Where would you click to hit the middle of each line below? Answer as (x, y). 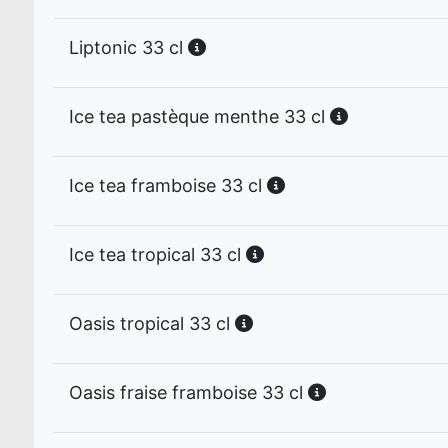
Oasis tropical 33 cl (152, 323)
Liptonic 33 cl (128, 47)
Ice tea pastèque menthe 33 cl (199, 116)
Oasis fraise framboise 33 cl (188, 392)
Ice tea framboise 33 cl (168, 185)
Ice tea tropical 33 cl (157, 254)
